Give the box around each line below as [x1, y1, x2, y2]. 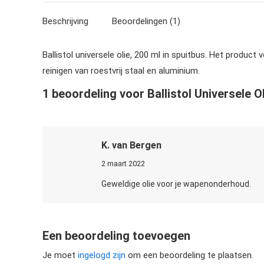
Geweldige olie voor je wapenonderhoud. [101, 179, 251, 189]
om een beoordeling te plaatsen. [126, 250, 253, 260]
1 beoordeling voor [42, 87, 147, 101]
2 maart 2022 [101, 159, 145, 168]
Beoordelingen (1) [112, 16, 180, 27]
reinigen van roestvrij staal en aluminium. [42, 65, 200, 76]
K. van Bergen [101, 140, 161, 151]
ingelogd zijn [78, 250, 126, 260]
